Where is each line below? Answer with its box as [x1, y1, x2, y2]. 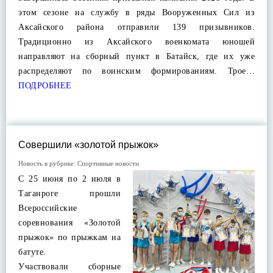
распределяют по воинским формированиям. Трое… [18, 66, 255, 76]
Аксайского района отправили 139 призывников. [18, 23, 255, 32]
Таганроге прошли [18, 189, 121, 198]
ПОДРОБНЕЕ [18, 81, 72, 90]
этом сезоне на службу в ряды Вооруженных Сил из [18, 8, 255, 17]
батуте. [18, 247, 46, 257]
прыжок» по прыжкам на [18, 233, 121, 242]
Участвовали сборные [18, 262, 121, 271]
